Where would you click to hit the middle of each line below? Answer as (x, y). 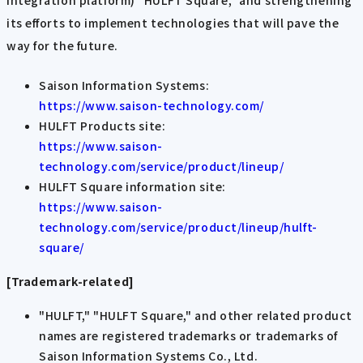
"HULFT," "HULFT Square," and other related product (196, 315)
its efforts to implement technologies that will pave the (173, 23)
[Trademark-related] (70, 282)
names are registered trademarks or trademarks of (188, 335)
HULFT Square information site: (132, 186)
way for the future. (62, 46)
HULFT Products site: (102, 125)
